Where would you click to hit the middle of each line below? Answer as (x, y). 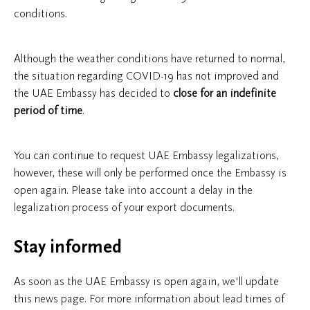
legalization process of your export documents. (124, 207)
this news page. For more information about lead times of (149, 299)
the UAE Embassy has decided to (93, 93)
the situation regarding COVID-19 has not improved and (146, 76)
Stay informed (68, 247)
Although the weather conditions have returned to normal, (149, 58)
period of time (48, 110)
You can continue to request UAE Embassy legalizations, (146, 155)
